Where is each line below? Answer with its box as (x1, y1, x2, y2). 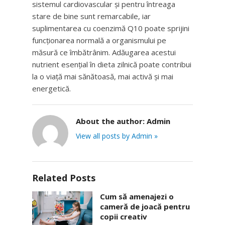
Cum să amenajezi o (100, 191, 174, 201)
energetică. (32, 83, 71, 93)
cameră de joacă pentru (100, 201, 190, 211)
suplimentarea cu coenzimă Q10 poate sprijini (32, 23, 189, 33)
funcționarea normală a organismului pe (32, 35, 166, 45)
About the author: (76, 116, 147, 126)
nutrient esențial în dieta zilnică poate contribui (32, 59, 191, 69)
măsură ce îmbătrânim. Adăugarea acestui (32, 47, 176, 57)
